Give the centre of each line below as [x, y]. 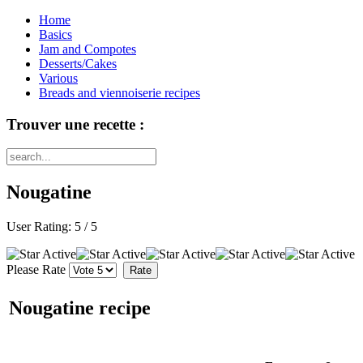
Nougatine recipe [80, 308]
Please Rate [36, 270]
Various [58, 78]
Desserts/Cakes [78, 64]
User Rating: [41, 227]
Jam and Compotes [88, 49]
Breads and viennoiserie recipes [120, 93]
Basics [56, 34]
